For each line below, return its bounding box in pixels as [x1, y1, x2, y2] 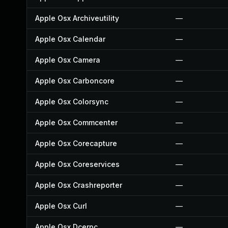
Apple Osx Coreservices [35, 160, 120, 168]
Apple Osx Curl [35, 202, 87, 210]
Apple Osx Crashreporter [35, 181, 122, 189]
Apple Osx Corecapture [35, 139, 117, 148]
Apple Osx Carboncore [35, 76, 115, 85]
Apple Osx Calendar [35, 35, 105, 43]
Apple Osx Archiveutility [35, 14, 119, 22]
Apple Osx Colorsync [35, 97, 108, 106]
